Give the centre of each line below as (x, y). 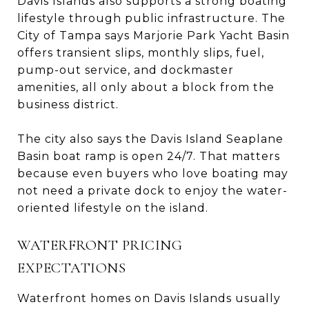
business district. (68, 104)
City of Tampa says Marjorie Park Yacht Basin (153, 35)
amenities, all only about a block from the (146, 87)
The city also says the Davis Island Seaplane (150, 139)
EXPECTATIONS (71, 268)
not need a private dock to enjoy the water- (152, 190)
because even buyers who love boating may (153, 173)
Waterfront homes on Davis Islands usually (149, 298)
